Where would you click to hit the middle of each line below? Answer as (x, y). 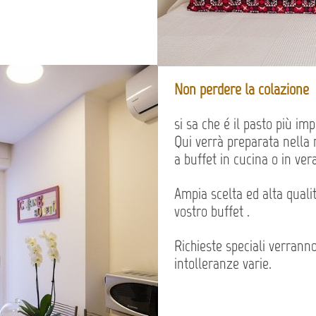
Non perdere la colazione (242, 89)
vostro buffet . (212, 211)
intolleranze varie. (223, 263)
